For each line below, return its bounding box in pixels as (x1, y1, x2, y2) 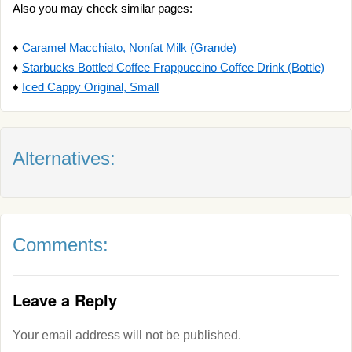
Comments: (13, 234, 108, 255)
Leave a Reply (13, 288, 117, 311)
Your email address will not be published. (13, 328, 241, 342)
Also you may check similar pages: (13, 2, 192, 15)
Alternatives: (13, 148, 115, 169)
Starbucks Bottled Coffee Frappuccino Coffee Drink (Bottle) (22, 60, 324, 74)
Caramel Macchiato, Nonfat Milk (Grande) (22, 41, 236, 54)
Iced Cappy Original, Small (22, 80, 159, 93)
